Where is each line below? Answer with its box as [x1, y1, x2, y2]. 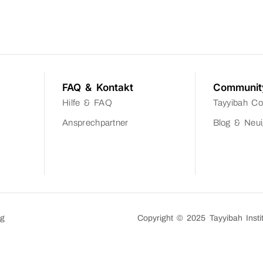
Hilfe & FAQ [62, 98, 112, 108]
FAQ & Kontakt [62, 82, 133, 94]
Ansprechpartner [62, 118, 129, 128]
